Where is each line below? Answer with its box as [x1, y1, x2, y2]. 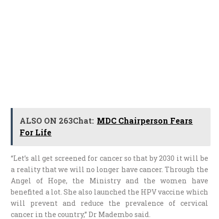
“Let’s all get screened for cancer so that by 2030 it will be [11, 153, 208, 163]
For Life [20, 127, 52, 137]
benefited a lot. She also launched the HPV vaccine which [11, 187, 208, 197]
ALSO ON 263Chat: [20, 115, 94, 126]
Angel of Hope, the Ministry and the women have [11, 175, 208, 185]
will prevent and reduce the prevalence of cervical [11, 198, 208, 208]
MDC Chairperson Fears [97, 115, 193, 126]
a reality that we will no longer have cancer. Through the [11, 164, 208, 174]
